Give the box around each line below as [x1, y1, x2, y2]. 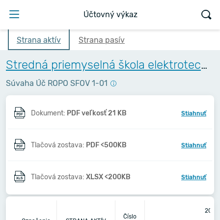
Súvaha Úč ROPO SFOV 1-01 [6, 79, 108, 88]
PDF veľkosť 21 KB [67, 109, 127, 117]
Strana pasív [79, 35, 125, 45]
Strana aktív [17, 35, 61, 45]
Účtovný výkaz [83, 10, 137, 19]
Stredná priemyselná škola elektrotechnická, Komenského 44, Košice [201, 58, 208, 72]
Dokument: [31, 109, 67, 117]
